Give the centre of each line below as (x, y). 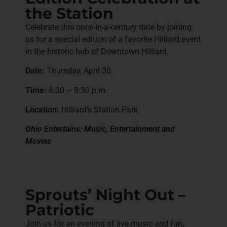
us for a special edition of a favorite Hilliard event (113, 39)
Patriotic (60, 210)
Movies (38, 141)
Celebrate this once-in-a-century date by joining (108, 27)
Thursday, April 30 (78, 71)
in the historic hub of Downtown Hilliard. (97, 51)
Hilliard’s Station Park (99, 110)
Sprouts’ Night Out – (106, 195)
